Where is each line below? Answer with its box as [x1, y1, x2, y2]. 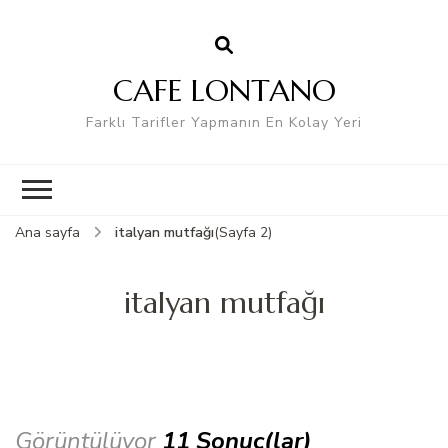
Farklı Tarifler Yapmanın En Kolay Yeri [86, 112, 362, 132]
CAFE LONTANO [112, 71, 336, 109]
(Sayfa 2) [214, 222, 272, 242]
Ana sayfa [15, 222, 80, 242]
